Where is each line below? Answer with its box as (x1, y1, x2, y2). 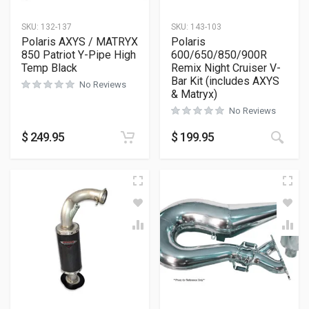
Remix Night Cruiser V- (171, 61, 281, 74)
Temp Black (21, 61, 77, 74)
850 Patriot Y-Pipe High (21, 48, 136, 61)
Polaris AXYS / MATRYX (21, 35, 138, 48)
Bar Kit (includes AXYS (171, 74, 279, 88)
